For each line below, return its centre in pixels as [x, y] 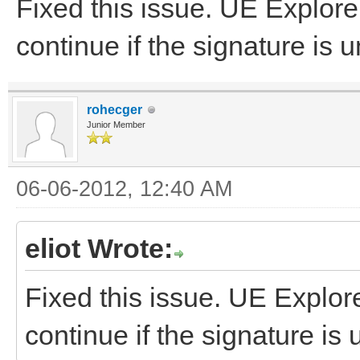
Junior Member [116, 125]
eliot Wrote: [99, 248]
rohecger [115, 110]
